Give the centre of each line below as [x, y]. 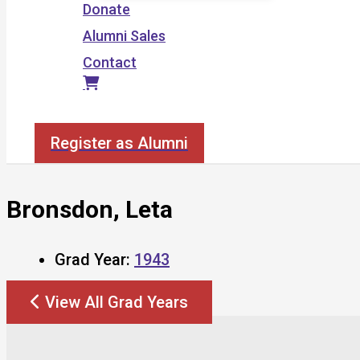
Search [57, 114]
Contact [110, 62]
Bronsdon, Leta [90, 209]
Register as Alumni [119, 143]
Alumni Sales [124, 36]
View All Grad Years [117, 302]
